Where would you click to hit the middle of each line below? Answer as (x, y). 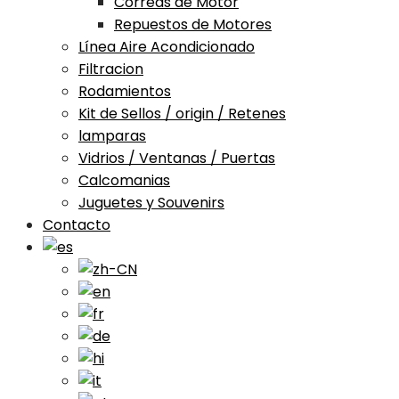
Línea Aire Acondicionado (167, 46)
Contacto (77, 224)
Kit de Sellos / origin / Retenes (182, 113)
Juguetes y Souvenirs (151, 202)
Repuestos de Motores (193, 24)
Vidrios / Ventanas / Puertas (177, 158)
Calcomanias (124, 180)
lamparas (112, 135)
